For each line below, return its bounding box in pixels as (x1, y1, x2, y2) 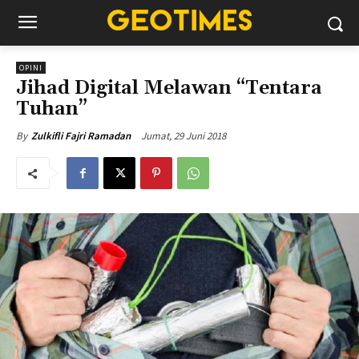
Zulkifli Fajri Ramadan (31, 129, 131, 143)
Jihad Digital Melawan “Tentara (16, 76, 322, 100)
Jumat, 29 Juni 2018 (141, 128, 226, 143)
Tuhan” (16, 97, 87, 121)
